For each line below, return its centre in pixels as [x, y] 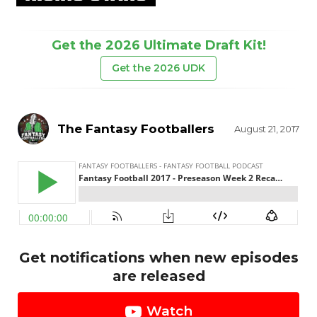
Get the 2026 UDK [158, 68]
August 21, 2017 [267, 129]
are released [158, 276]
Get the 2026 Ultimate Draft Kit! [158, 45]
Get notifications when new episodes [158, 258]
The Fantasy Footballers [136, 129]
